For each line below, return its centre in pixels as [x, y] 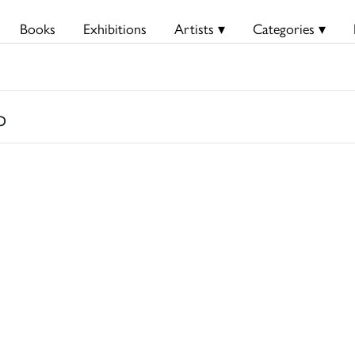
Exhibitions [115, 28]
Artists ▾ [199, 28]
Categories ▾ [289, 28]
